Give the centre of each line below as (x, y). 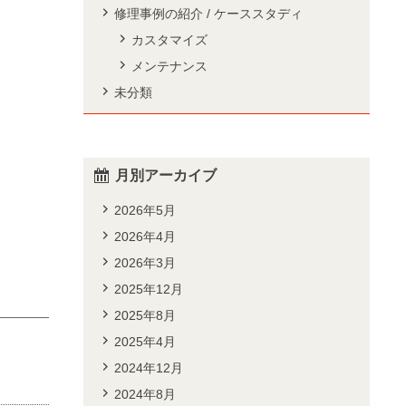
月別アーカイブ (165, 175)
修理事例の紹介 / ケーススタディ (208, 14)
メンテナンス (170, 66)
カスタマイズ (170, 40)
